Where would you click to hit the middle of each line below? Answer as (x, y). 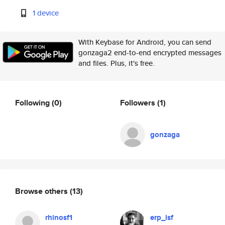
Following (33, 102)
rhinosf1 (59, 217)
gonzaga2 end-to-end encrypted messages (150, 52)
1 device (46, 13)
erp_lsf (162, 217)
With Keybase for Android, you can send (145, 42)
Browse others (42, 191)
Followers (139, 102)
